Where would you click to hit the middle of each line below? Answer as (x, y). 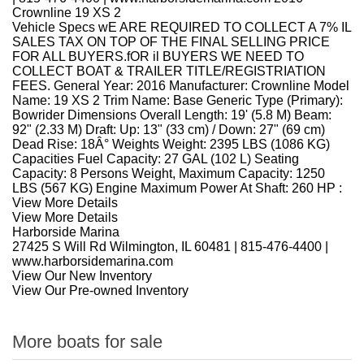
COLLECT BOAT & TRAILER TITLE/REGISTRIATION (169, 71)
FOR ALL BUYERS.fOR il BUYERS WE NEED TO (158, 56)
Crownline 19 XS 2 (67, 13)
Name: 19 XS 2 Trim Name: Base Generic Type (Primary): (178, 100)
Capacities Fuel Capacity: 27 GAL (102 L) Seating (156, 159)
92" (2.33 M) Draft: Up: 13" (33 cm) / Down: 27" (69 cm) (169, 130)
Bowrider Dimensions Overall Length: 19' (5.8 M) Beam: (172, 115)
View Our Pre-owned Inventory (100, 290)
